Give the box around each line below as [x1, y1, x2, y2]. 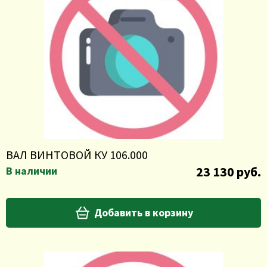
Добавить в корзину [94, 206, 193, 219]
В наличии [6, 164, 57, 178]
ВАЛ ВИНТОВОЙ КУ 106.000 [6, 147, 148, 162]
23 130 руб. [196, 163, 261, 180]
